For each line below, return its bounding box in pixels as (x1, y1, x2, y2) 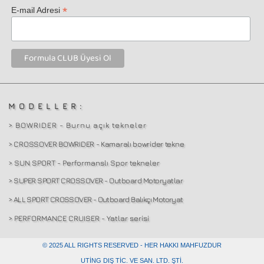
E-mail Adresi (11, 5, 63, 15)
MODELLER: (8, 101, 85, 111)
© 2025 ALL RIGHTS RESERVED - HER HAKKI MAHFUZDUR (42, 241, 222, 249)
